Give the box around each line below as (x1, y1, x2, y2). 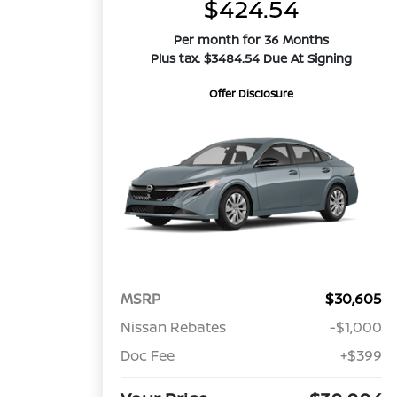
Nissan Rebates (121, 317, 227, 338)
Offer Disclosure (209, 86, 294, 101)
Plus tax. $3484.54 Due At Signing (151, 50, 353, 66)
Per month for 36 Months (174, 31, 330, 48)
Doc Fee (121, 346, 175, 366)
